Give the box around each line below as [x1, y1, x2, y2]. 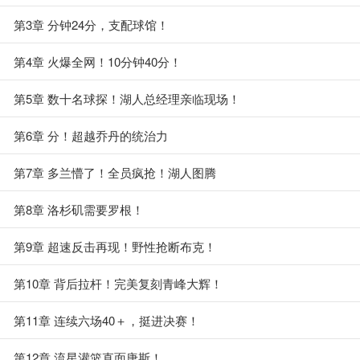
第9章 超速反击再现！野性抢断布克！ [14, 238, 216, 255]
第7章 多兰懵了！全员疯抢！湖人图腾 [14, 164, 216, 181]
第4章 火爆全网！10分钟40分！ [14, 53, 182, 70]
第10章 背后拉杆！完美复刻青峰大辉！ [14, 275, 223, 292]
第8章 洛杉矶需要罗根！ [14, 201, 144, 218]
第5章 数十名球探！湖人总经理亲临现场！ [14, 90, 240, 107]
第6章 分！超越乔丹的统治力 [14, 127, 168, 144]
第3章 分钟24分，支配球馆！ [14, 16, 169, 33]
